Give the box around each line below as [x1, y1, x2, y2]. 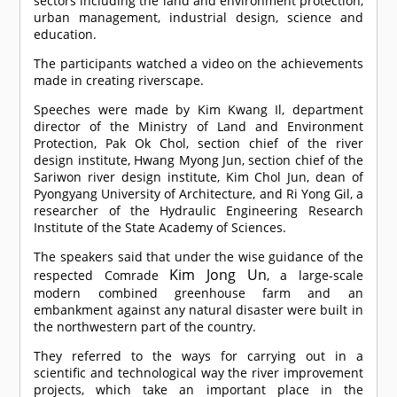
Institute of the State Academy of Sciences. [34, 219, 287, 237]
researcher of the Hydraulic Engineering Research [34, 202, 363, 220]
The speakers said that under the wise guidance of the [34, 248, 363, 266]
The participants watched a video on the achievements [34, 55, 363, 73]
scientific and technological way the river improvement [34, 364, 363, 382]
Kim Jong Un [169, 265, 267, 285]
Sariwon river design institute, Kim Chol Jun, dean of [34, 168, 363, 186]
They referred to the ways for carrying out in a [34, 347, 363, 365]
